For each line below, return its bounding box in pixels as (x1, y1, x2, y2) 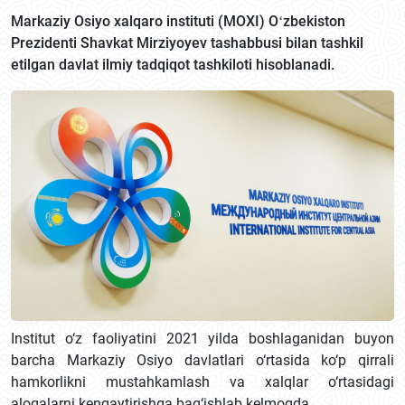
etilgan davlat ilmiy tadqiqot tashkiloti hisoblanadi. (11, 56, 334, 73)
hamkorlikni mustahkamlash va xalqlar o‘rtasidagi (11, 373, 394, 391)
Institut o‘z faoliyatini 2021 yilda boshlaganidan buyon (11, 330, 394, 347)
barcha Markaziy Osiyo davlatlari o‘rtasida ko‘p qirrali (11, 352, 394, 369)
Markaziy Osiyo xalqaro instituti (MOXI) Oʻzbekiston (11, 13, 345, 30)
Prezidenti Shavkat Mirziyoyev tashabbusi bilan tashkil (11, 34, 363, 52)
